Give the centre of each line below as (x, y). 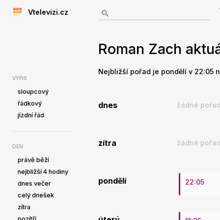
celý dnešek (36, 195)
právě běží (33, 160)
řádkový (30, 103)
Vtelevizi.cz (45, 12)
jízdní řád (31, 115)
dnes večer (34, 183)
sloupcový (33, 92)
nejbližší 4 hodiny (43, 172)
